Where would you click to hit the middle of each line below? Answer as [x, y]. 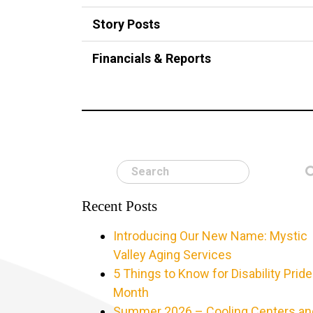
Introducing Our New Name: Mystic [211, 236]
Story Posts [126, 24]
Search [136, 169]
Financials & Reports [152, 58]
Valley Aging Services [173, 255]
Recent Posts [120, 206]
